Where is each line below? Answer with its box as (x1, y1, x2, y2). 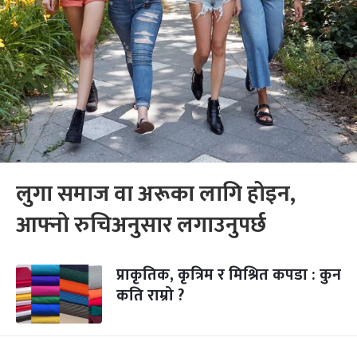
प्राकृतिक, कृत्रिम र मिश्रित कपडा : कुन (116, 261, 341, 288)
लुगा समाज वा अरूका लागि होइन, (16, 175, 296, 213)
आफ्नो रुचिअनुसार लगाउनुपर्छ (16, 206, 266, 244)
